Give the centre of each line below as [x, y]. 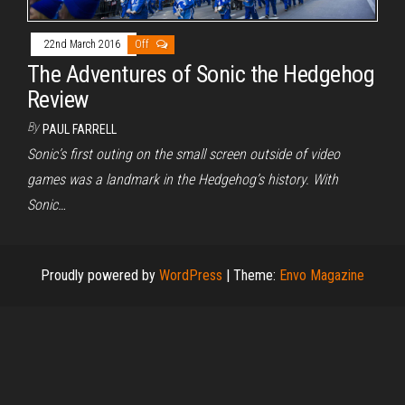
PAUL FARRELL [80, 130]
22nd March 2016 [84, 45]
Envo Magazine [322, 276]
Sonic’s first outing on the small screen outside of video [184, 155]
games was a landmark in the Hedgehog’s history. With [183, 180]
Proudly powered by [100, 276]
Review [58, 100]
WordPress [191, 276]
